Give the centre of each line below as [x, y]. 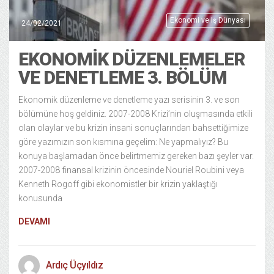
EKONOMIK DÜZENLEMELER [131, 59]
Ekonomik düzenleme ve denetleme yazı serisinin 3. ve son [129, 99]
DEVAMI [34, 221]
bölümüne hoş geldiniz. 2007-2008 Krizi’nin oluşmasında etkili [135, 113]
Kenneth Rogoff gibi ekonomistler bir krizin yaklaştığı [118, 184]
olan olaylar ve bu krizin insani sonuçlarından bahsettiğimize [133, 128]
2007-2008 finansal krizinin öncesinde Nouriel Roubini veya [131, 170]
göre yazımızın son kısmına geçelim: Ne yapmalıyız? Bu [123, 142]
